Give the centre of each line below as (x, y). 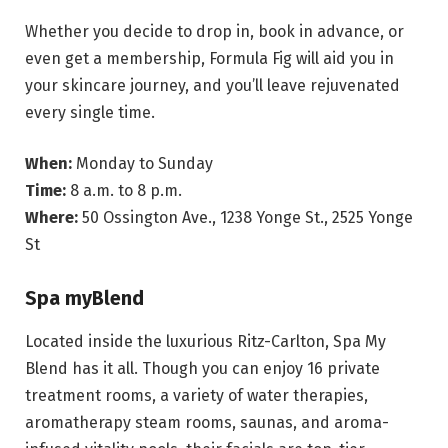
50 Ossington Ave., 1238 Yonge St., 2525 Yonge (245, 218)
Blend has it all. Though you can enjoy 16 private (202, 368)
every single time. (90, 112)
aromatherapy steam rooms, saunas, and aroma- (207, 422)
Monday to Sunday (144, 164)
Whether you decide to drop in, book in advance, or (214, 31)
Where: (51, 218)
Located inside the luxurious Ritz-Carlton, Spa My (205, 341)
